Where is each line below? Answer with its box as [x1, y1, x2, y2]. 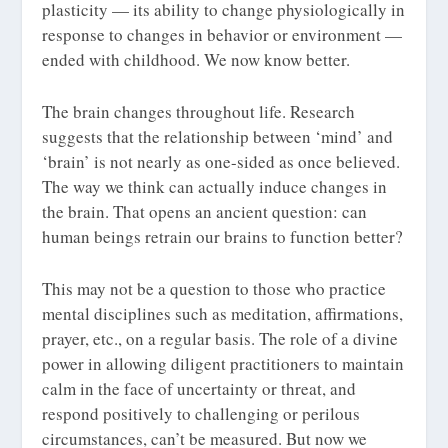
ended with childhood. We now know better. [42, 48, 351, 72]
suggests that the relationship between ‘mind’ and [42, 125, 394, 149]
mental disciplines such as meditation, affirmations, [42, 302, 404, 326]
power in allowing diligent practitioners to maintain [42, 352, 405, 376]
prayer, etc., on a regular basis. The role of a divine [42, 327, 399, 351]
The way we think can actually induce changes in [42, 175, 388, 199]
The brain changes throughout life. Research [42, 100, 356, 124]
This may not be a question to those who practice [42, 277, 387, 301]
